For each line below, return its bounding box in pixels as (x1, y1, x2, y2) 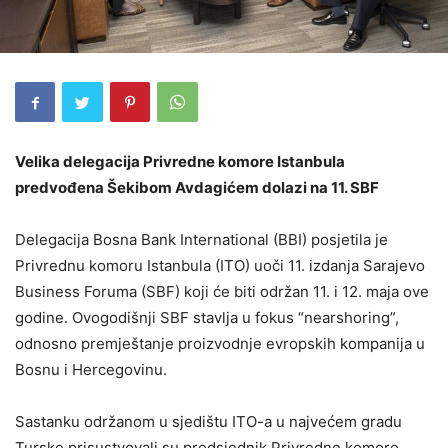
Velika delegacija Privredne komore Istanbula (15, 152, 348, 172)
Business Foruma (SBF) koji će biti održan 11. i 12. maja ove (15, 282, 429, 302)
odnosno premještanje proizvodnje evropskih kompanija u (15, 334, 425, 354)
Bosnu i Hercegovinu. (15, 360, 167, 380)
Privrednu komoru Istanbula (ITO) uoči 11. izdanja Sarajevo (15, 256, 425, 276)
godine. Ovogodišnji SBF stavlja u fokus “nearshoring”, (15, 308, 399, 328)
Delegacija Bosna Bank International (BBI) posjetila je (15, 230, 388, 250)
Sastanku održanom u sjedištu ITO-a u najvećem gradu (15, 412, 402, 432)
